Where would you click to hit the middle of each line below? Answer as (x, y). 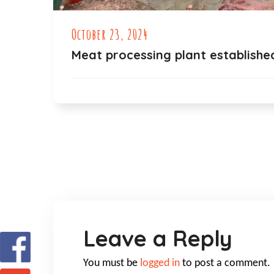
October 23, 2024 (110, 34)
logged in (160, 264)
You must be (112, 264)
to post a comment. (225, 264)
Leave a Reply (158, 239)
